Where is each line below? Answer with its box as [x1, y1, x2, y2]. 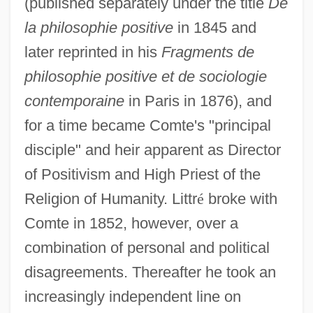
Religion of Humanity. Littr [24, 189, 197, 208]
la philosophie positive [24, 18, 173, 36]
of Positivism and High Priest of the [24, 165, 261, 183]
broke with [203, 189, 277, 208]
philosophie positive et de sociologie [24, 67, 267, 85]
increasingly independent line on [24, 287, 241, 305]
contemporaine [24, 92, 124, 110]
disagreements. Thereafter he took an [24, 263, 276, 281]
